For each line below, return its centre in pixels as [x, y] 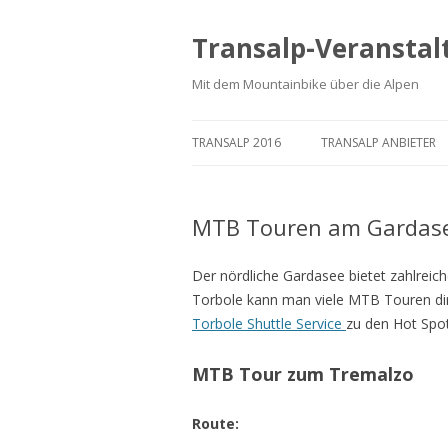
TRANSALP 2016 [236, 142]
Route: [215, 423]
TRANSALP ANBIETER [378, 142]
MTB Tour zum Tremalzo [303, 374]
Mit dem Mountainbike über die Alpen [305, 84]
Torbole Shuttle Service [269, 323]
